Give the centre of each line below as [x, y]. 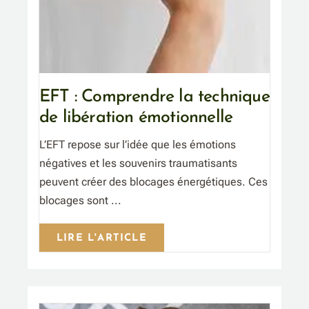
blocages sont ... [80, 201]
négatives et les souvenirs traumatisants [138, 163]
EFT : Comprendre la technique [154, 97]
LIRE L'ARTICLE [102, 239]
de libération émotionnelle [136, 118]
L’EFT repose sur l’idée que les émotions [138, 145]
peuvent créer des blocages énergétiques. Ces [153, 182]
